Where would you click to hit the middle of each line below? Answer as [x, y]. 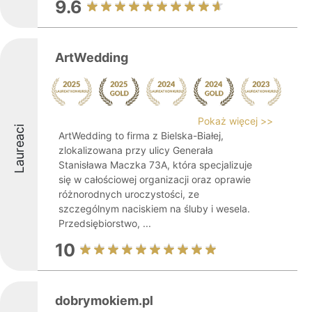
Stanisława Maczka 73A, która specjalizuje [155, 165]
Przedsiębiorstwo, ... [105, 223]
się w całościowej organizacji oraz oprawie [155, 179]
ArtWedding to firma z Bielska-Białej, [141, 135]
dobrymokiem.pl [104, 301]
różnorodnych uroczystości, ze [129, 194]
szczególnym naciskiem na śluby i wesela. [154, 209]
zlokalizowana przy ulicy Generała [136, 150]
